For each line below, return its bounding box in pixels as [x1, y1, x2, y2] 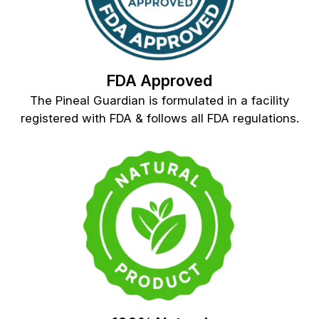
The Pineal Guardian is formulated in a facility [30, 93, 289, 108]
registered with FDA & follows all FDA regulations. [20, 111, 299, 126]
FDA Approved [107, 71, 212, 90]
